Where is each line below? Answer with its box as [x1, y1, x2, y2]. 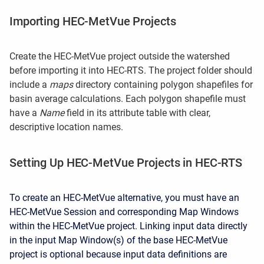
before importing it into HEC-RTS [9, 65, 144, 76]
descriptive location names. [9, 121, 123, 133]
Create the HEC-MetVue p [9, 51, 113, 62]
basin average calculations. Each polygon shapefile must [9, 93, 246, 104]
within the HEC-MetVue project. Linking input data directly [9, 220, 247, 232]
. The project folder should [144, 65, 252, 76]
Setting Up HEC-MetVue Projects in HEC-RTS [9, 156, 243, 170]
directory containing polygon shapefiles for [73, 79, 253, 90]
